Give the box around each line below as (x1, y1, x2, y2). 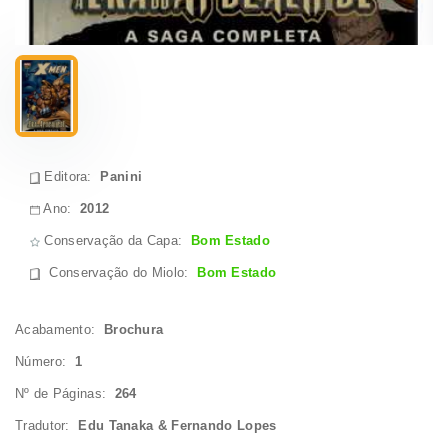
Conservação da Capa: (40, 233, 191, 249)
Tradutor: (15, 418, 79, 434)
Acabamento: (15, 322, 104, 338)
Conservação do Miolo (49, 265, 185, 281)
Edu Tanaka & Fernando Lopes (78, 418, 277, 434)
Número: (15, 354, 75, 370)
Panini (100, 169, 143, 185)
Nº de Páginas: (15, 386, 115, 402)
